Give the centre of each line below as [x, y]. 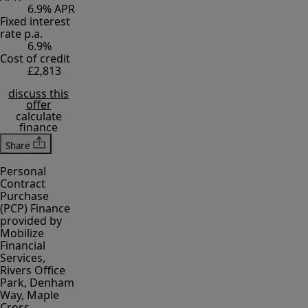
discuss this [38, 93]
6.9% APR [51, 9]
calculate [38, 116]
